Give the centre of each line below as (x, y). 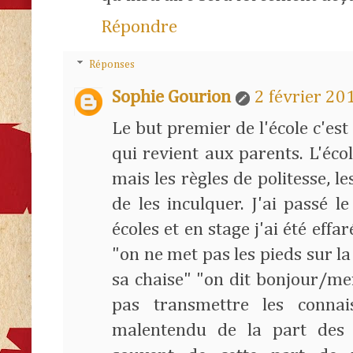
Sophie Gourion (171, 98)
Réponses (112, 65)
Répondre (139, 28)
